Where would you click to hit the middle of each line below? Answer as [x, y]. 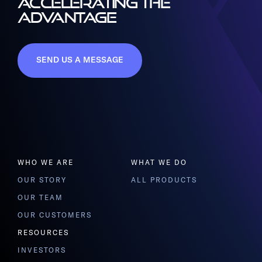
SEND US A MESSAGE [80, 60]
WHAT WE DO [159, 163]
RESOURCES [44, 233]
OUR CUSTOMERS [55, 216]
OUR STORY [42, 181]
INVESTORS [42, 251]
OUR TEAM [41, 198]
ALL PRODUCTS [164, 181]
